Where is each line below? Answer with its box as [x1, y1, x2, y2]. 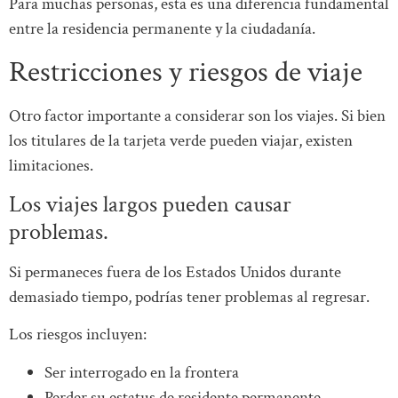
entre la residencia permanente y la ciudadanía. [9, 18, 315, 41]
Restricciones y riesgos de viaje [9, 52, 362, 92]
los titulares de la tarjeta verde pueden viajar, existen [9, 129, 353, 152]
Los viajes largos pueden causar [9, 189, 291, 219]
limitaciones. [9, 154, 93, 177]
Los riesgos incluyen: [9, 323, 147, 346]
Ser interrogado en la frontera [44, 361, 239, 384]
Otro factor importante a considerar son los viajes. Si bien [9, 104, 386, 127]
